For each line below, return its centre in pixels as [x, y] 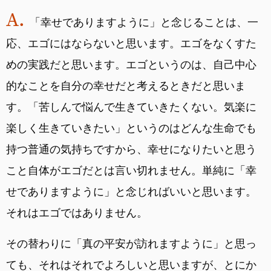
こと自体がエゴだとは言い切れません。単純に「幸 [131, 170]
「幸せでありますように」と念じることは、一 [144, 22]
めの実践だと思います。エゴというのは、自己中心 [131, 64]
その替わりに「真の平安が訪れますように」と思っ [131, 243]
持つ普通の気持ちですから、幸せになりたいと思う [131, 149]
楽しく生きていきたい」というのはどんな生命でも [131, 128]
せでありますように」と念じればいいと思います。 [131, 191]
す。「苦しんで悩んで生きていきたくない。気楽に [131, 106]
